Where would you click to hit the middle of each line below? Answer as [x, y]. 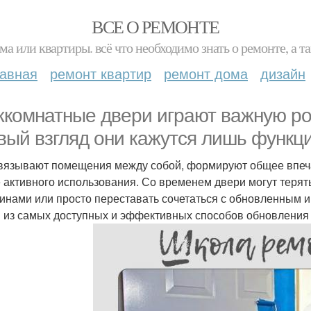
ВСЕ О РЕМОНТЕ [155, 26]
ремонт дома [206, 73]
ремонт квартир [101, 73]
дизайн [283, 73]
